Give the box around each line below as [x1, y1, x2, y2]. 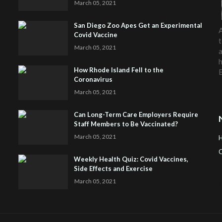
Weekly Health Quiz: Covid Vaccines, [74, 155, 189, 164]
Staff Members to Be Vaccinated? [74, 120, 178, 128]
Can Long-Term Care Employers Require [74, 111, 199, 119]
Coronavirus [74, 75, 113, 84]
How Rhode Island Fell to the [74, 66, 164, 74]
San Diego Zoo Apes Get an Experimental [74, 21, 203, 30]
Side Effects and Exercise [74, 165, 153, 173]
